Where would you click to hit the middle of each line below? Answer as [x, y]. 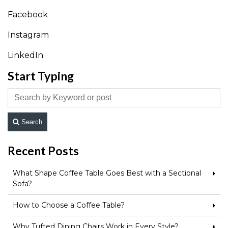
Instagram [28, 35]
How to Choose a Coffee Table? [69, 205]
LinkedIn [25, 55]
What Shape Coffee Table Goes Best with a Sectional [107, 173]
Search [32, 122]
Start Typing [41, 76]
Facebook [28, 15]
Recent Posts [43, 151]
